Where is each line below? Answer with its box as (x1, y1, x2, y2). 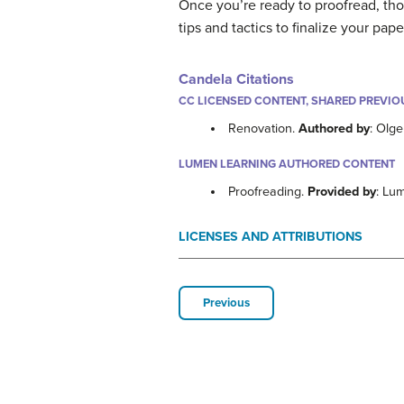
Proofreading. (228, 184, 308, 200)
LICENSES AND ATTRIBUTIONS (179, 229, 363, 245)
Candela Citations (179, 70, 294, 88)
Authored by (298, 121, 371, 137)
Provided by (308, 184, 377, 200)
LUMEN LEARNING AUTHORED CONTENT (179, 157, 395, 172)
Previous (203, 296, 250, 311)
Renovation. (228, 121, 299, 137)
